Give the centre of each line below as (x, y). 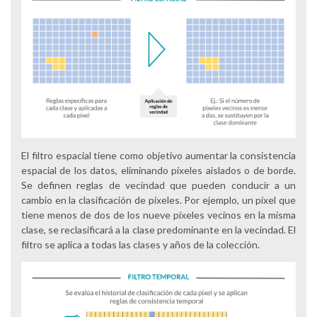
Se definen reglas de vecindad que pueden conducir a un (158, 185)
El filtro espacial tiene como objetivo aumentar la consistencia (158, 156)
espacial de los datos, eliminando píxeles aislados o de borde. (158, 171)
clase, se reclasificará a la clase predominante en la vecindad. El (158, 230)
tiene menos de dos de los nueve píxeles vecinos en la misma (158, 215)
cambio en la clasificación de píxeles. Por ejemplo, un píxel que (158, 200)
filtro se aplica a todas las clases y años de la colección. (140, 245)
